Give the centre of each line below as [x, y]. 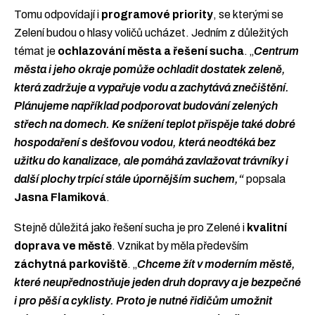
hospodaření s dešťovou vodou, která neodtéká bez [145, 142]
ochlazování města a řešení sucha [151, 51]
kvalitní [267, 228]
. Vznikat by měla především [180, 246]
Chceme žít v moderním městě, [216, 264]
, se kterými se [248, 14]
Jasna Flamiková [60, 197]
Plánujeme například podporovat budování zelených [146, 105]
